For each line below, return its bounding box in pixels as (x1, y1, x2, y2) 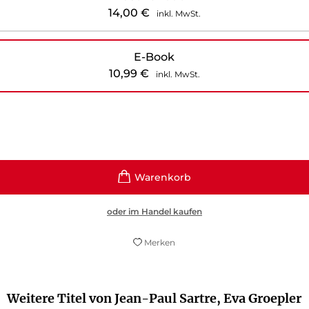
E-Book (134, 50, 175, 63)
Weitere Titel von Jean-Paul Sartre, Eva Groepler (7, 290, 302, 306)
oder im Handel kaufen (106, 206, 202, 217)
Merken (144, 237, 176, 248)
